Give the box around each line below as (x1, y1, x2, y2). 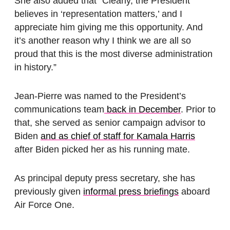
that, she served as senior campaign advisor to (14, 118, 205, 128)
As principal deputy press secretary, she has (14, 173, 195, 184)
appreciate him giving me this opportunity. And (14, 22, 203, 33)
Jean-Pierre (14, 91, 65, 102)
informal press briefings (83, 186, 179, 197)
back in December (104, 104, 181, 115)
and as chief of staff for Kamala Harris (41, 131, 195, 142)
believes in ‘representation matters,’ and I (14, 9, 182, 20)
